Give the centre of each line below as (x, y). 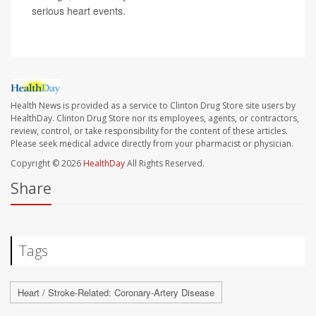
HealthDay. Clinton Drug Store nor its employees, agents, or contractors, (155, 119)
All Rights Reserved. (165, 164)
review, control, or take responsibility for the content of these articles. (149, 131)
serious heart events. (79, 11)
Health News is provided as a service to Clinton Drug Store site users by (153, 106)
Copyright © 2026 (47, 164)
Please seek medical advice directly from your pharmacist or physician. (152, 144)
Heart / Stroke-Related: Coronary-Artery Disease (116, 293)
